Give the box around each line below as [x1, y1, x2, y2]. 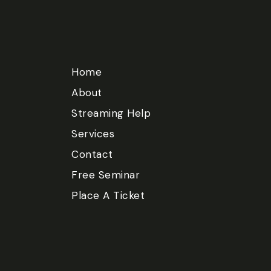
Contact [71, 148, 113, 161]
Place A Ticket [71, 189, 145, 202]
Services [71, 127, 114, 140]
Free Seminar [71, 168, 140, 181]
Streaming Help [71, 106, 151, 120]
